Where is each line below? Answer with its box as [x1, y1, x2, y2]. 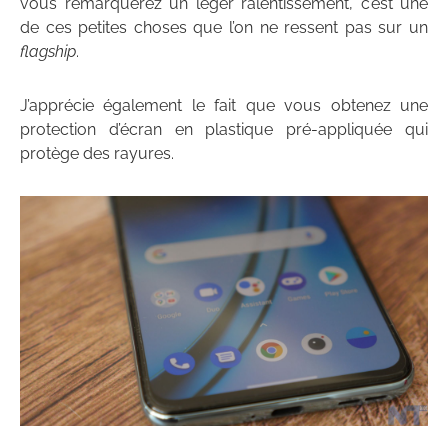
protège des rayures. [20, 144, 174, 164]
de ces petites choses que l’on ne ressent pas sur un [20, 18, 428, 38]
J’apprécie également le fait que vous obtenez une [20, 96, 428, 116]
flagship [20, 42, 76, 62]
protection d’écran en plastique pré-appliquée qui [20, 120, 428, 140]
